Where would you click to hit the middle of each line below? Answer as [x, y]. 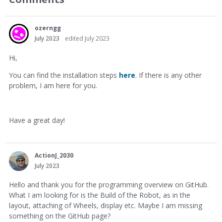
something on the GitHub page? [60, 216]
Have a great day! [37, 120]
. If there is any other [168, 75]
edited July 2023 [87, 39]
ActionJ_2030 [54, 155]
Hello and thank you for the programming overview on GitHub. [109, 185]
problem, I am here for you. [53, 85]
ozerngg [48, 28]
